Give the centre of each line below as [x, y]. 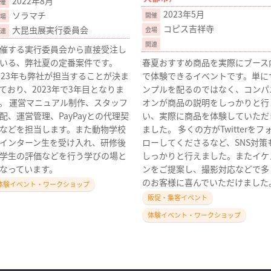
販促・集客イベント [178, 197]
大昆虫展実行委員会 [50, 30]
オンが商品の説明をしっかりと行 [206, 102]
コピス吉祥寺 [189, 28]
